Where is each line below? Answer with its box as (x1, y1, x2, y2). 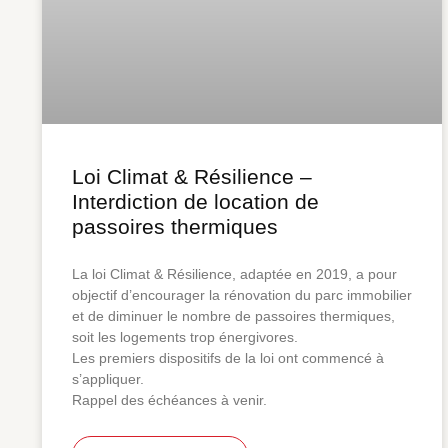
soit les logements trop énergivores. (72, 328, 298, 345)
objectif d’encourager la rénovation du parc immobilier (72, 286, 412, 303)
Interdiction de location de (72, 189, 319, 213)
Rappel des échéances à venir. (72, 391, 267, 408)
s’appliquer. (72, 370, 144, 387)
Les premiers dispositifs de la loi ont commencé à (72, 349, 384, 366)
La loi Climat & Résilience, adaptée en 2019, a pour (72, 265, 397, 282)
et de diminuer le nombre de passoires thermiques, (72, 307, 395, 324)
